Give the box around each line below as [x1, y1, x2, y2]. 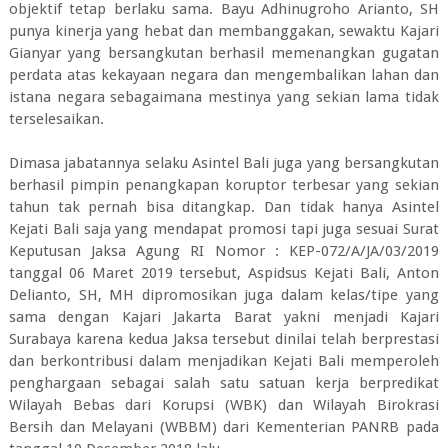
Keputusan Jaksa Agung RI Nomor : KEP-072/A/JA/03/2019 [8, 241, 440, 260]
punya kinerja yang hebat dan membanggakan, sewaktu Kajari [8, 21, 440, 40]
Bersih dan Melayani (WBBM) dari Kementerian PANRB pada [8, 417, 440, 436]
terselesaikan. [8, 109, 104, 128]
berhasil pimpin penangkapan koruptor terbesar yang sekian [8, 175, 440, 194]
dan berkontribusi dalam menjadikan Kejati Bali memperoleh [8, 351, 440, 370]
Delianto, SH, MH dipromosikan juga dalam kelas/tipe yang [8, 285, 440, 304]
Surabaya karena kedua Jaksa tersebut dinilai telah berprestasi [8, 329, 440, 348]
